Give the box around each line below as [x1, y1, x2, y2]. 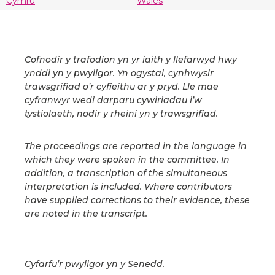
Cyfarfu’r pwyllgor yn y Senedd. [25, 258, 165, 270]
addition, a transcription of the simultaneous [25, 168, 227, 179]
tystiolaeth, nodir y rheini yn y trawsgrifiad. [25, 108, 218, 120]
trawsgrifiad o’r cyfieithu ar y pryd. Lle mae [25, 81, 219, 93]
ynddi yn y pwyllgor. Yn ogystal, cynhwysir [25, 68, 214, 79]
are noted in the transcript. [25, 208, 147, 220]
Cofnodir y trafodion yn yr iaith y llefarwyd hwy [25, 54, 237, 66]
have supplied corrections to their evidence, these [25, 195, 250, 206]
